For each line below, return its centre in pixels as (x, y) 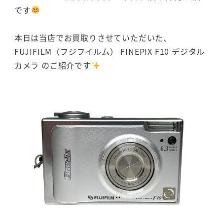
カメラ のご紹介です (53, 65)
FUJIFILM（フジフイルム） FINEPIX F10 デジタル (110, 52)
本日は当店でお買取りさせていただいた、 (93, 38)
